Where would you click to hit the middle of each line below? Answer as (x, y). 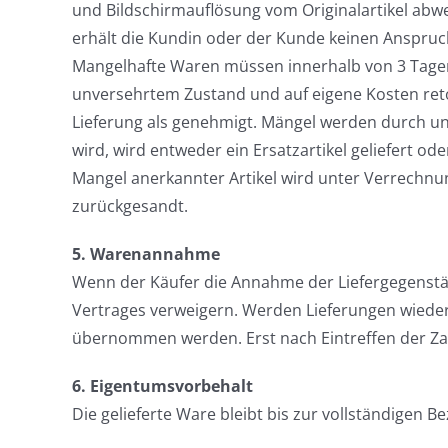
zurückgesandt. (129, 206)
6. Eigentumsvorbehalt (162, 386)
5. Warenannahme (145, 254)
